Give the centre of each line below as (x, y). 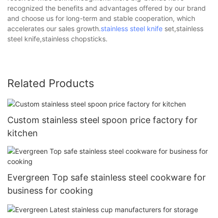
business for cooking (50, 191)
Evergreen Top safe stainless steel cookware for (107, 177)
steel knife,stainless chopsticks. (57, 38)
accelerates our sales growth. (54, 28)
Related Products (51, 83)
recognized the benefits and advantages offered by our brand (107, 8)
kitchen (23, 133)
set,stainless (183, 28)
